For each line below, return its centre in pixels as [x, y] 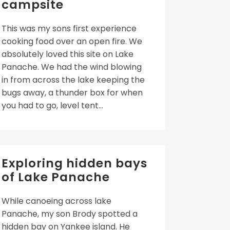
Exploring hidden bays [74, 163]
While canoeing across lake [56, 201]
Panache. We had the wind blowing [72, 67]
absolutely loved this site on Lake [68, 54]
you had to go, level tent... [52, 106]
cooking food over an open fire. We [72, 41]
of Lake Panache [56, 177]
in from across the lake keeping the [73, 80]
